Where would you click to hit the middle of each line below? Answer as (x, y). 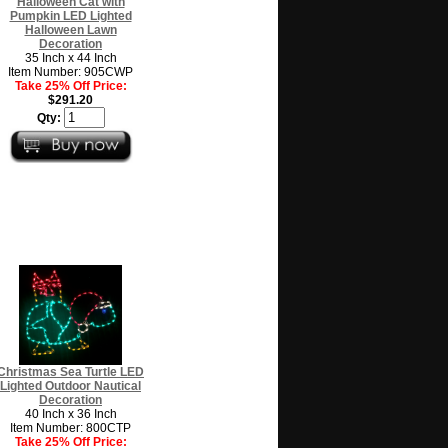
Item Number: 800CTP (70, 427)
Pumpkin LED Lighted (70, 15)
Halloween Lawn (70, 29)
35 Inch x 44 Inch (70, 57)
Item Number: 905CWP (70, 71)
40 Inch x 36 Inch (70, 413)
